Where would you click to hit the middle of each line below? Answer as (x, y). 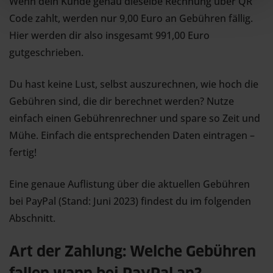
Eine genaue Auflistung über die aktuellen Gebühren (129, 184)
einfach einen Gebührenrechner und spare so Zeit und (135, 118)
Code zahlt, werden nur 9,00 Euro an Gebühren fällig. (131, 18)
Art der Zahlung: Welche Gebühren (133, 252)
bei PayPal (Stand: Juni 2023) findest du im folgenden (130, 201)
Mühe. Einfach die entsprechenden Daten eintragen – (132, 135)
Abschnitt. (32, 218)
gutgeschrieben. (46, 52)
